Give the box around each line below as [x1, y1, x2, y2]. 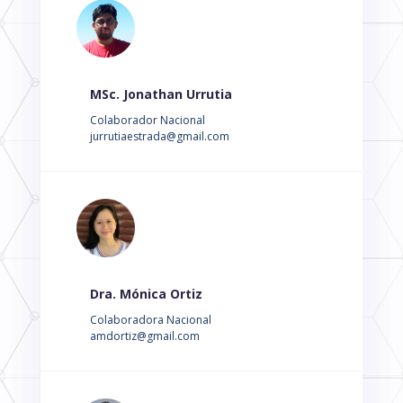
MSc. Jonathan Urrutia [89, 85, 232, 103]
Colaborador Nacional [89, 112, 205, 128]
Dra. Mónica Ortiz [89, 285, 202, 302]
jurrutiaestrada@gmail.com [89, 129, 229, 144]
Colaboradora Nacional [89, 312, 211, 327]
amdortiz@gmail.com [89, 328, 200, 344]
